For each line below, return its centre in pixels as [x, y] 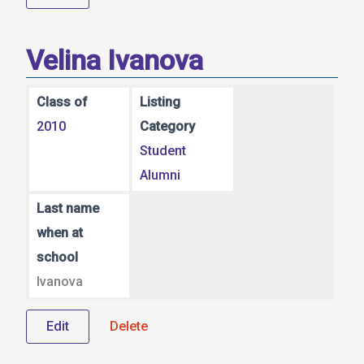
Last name [67, 209]
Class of [62, 102]
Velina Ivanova [115, 60]
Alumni [160, 175]
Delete [129, 327]
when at [59, 233]
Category [168, 127]
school [57, 258]
